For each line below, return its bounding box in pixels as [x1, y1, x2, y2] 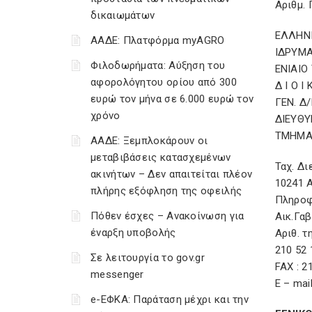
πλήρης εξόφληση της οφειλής [91, 185, 242, 197]
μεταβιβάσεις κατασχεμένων [91, 151, 231, 164]
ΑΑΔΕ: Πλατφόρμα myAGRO [91, 34, 225, 47]
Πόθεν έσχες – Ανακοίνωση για [91, 210, 244, 222]
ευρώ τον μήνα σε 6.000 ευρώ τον [91, 93, 254, 105]
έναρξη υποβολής [91, 226, 176, 239]
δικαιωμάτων [91, 9, 155, 22]
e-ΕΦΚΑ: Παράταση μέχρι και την [91, 293, 249, 306]
